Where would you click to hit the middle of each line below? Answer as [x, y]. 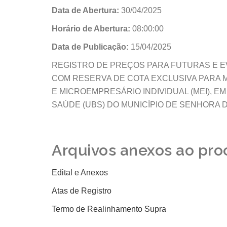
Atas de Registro [82, 191]
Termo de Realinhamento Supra [109, 209]
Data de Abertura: [86, 11]
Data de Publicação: [91, 47]
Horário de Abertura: [92, 29]
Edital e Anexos [80, 173]
